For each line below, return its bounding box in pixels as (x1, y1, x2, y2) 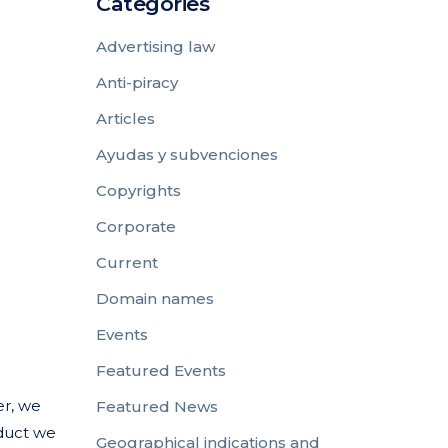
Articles (96, 109, 155, 128)
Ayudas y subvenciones (96, 145, 278, 164)
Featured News (96, 397, 218, 416)
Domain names (96, 289, 214, 308)
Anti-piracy (96, 73, 178, 92)
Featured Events (96, 361, 226, 380)
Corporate (96, 217, 176, 236)
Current (96, 253, 158, 272)
